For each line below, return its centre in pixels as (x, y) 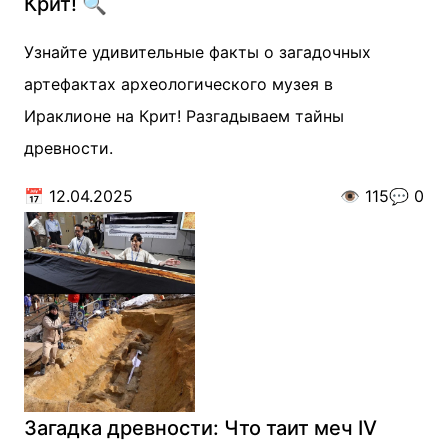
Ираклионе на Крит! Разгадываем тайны (184, 116)
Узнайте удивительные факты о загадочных (197, 52)
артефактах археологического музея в (178, 84)
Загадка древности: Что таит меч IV (200, 428)
